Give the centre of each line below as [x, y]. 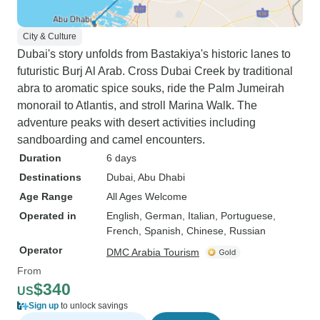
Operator [41, 250]
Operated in [48, 216]
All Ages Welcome [147, 196]
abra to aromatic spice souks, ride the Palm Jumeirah [151, 88]
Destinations [50, 177]
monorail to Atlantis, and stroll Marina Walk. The [137, 105]
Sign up [44, 306]
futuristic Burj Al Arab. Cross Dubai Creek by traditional [155, 71]
